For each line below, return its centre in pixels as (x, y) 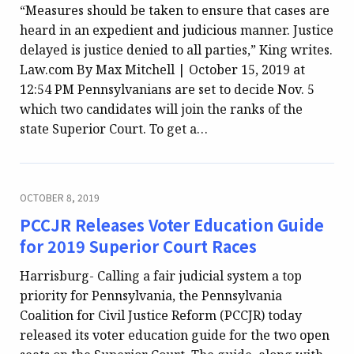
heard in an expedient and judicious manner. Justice (177, 30)
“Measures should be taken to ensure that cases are (175, 11)
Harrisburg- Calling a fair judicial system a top (161, 275)
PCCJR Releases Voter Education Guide (172, 225)
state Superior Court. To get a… (114, 129)
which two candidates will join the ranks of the (161, 109)
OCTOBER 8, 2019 (60, 198)
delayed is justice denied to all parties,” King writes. (176, 50)
